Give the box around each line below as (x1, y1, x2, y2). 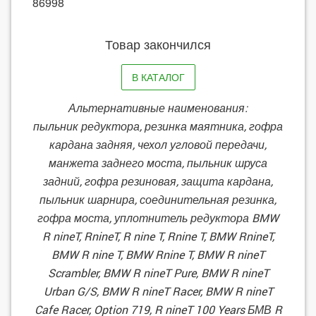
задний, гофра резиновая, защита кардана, (43, 174, 273, 189)
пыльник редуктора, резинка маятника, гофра (33, 119, 283, 134)
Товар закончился (105, 35, 211, 53)
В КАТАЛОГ (131, 70, 185, 84)
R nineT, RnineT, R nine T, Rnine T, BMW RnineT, (42, 229, 274, 244)
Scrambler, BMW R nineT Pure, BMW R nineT (47, 265, 269, 281)
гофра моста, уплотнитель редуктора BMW (37, 210, 279, 226)
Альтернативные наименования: (68, 100, 248, 116)
